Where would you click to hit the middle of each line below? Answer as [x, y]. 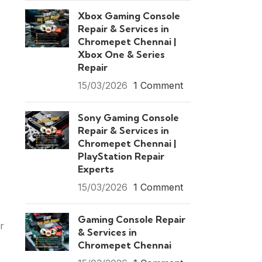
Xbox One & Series [121, 54]
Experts [96, 169]
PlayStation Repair [121, 156]
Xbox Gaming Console [129, 16]
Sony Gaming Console [128, 118]
